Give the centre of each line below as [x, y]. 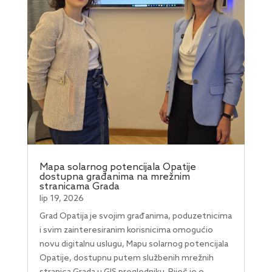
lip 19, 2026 [61, 199]
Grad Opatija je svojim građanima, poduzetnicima [135, 216]
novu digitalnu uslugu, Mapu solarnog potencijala [134, 244]
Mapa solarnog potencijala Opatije [117, 167]
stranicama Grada [79, 186]
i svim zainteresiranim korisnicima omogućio [126, 230]
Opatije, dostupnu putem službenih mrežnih [126, 258]
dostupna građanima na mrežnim [114, 177]
